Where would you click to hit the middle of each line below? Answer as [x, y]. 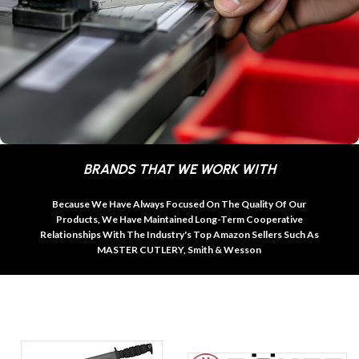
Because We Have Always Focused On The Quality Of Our [179, 204]
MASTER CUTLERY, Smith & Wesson [179, 249]
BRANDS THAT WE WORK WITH [179, 169]
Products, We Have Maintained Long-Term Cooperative [179, 219]
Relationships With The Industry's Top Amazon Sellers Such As [179, 234]
